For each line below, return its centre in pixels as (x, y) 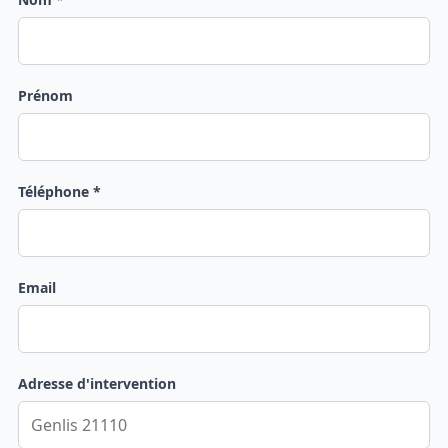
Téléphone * (59, 191)
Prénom (45, 95)
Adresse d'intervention (96, 383)
